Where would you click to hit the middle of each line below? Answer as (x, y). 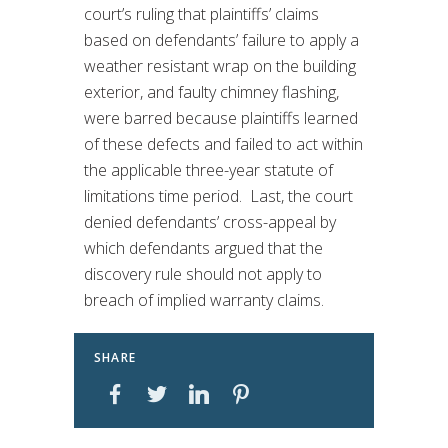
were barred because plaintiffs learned (221, 117)
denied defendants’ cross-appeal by (210, 221)
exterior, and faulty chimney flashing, (211, 91)
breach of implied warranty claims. (204, 299)
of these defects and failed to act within (223, 143)
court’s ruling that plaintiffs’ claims (201, 13)
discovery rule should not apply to (203, 273)
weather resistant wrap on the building (220, 65)
